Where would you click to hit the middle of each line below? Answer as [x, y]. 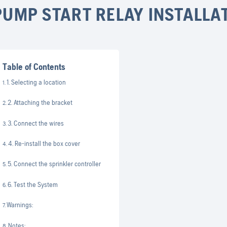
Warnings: [20, 205]
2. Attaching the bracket [40, 103]
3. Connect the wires [36, 123]
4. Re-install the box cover [44, 143]
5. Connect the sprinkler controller [54, 164]
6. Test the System [33, 184]
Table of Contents [34, 66]
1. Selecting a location [36, 82]
